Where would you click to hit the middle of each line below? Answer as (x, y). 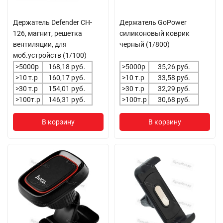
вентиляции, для (40, 44)
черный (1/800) (145, 44)
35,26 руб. (174, 67)
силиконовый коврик (155, 33)
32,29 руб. (174, 89)
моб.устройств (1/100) (50, 55)
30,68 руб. (174, 100)
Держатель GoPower (153, 22)
